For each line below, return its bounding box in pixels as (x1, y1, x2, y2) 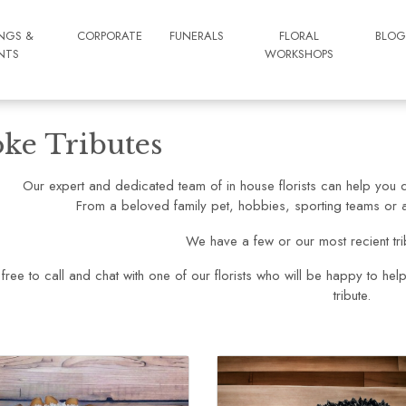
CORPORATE (76, 27, 142, 44)
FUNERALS (169, 27, 224, 44)
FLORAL (279, 27, 320, 44)
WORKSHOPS (265, 45, 334, 63)
